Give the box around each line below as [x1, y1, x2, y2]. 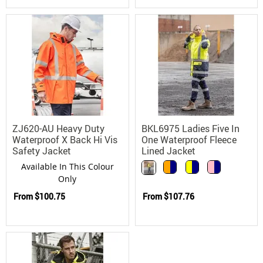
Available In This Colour [21, 160, 114, 172]
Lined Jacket [141, 144, 195, 157]
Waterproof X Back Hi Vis [12, 133, 117, 146]
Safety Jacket [12, 144, 71, 157]
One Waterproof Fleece [141, 133, 237, 146]
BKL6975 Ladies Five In [141, 122, 240, 135]
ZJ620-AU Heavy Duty [12, 122, 104, 135]
